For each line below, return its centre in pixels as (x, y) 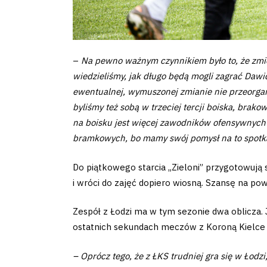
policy (35, 166)
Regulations (65, 198)
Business (51, 28)
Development (72, 229)
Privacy (41, 138)
